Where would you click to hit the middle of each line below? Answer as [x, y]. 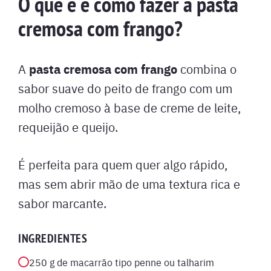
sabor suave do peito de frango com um [125, 88]
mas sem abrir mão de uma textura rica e [129, 184]
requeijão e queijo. [68, 127]
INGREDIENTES [53, 238]
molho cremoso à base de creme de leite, [129, 107]
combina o [207, 69]
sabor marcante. [62, 203]
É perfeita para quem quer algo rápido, [123, 164]
